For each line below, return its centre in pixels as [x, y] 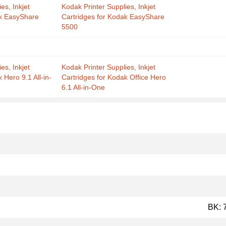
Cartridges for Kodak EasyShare [113, 17]
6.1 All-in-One [83, 87]
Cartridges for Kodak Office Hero [114, 77]
